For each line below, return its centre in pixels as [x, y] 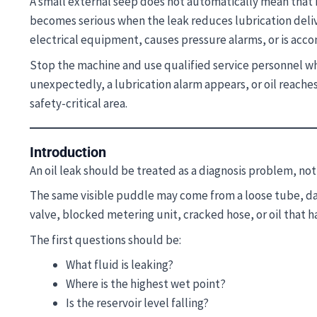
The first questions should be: [105, 240]
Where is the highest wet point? [146, 284]
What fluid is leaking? [120, 265]
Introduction [68, 152]
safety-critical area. [79, 103]
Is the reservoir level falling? [137, 303]
